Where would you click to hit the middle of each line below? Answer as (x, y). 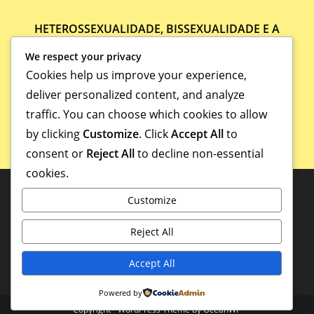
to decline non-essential (199, 153)
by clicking (54, 134)
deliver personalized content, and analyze (135, 95)
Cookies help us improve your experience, (136, 75)
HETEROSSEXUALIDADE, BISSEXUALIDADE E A (157, 29)
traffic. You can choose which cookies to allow (146, 114)
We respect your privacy (83, 56)
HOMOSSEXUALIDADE (157, 44)
